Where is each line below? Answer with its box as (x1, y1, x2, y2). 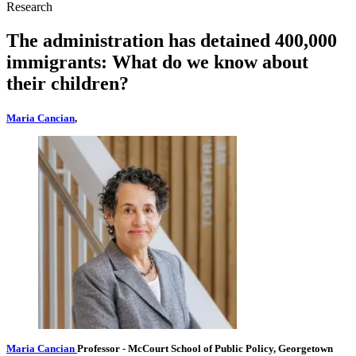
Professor (77, 342, 122, 354)
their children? (6, 73, 129, 95)
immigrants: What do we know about (6, 52, 308, 73)
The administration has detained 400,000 (6, 30, 337, 52)
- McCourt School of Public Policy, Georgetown (122, 342, 333, 354)
